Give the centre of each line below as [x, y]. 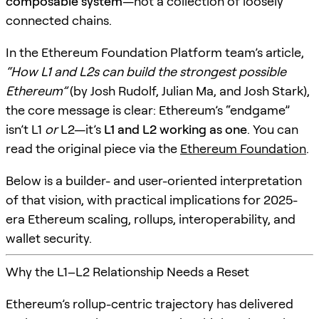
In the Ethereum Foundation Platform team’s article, [155, 52]
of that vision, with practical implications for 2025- [152, 199]
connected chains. [59, 20]
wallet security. [49, 238]
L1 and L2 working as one [176, 129]
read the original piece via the [93, 148]
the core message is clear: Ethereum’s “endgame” [148, 110]
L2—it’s [81, 129]
